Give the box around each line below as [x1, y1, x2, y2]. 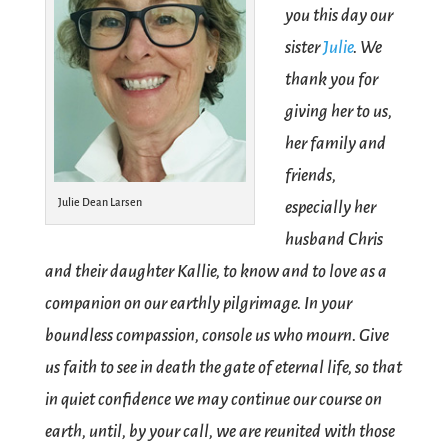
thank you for [284, 70, 378, 89]
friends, [284, 166, 336, 185]
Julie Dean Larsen [57, 195, 142, 208]
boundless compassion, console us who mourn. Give [44, 326, 389, 345]
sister [284, 38, 323, 57]
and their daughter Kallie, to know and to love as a [44, 262, 387, 281]
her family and [284, 134, 386, 153]
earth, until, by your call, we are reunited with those [44, 422, 395, 441]
